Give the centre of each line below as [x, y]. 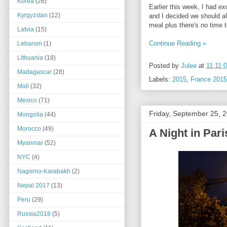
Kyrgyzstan [32, 15]
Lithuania [30, 58]
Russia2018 [34, 214]
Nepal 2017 [33, 186]
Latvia [26, 30]
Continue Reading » [178, 43]
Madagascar [34, 72]
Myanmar [30, 143]
